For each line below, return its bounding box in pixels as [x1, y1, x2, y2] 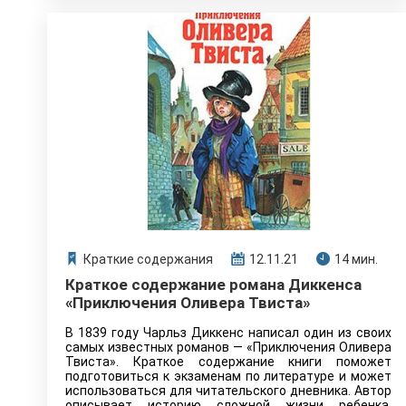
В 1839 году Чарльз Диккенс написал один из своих [65, 325, 391, 340]
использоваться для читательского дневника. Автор [65, 383, 391, 398]
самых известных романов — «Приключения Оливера [65, 340, 391, 354]
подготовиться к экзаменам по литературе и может [65, 369, 391, 383]
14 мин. [334, 252, 378, 266]
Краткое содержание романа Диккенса [65, 275, 362, 294]
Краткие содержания [83, 252, 213, 266]
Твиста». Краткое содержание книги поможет [65, 354, 391, 369]
